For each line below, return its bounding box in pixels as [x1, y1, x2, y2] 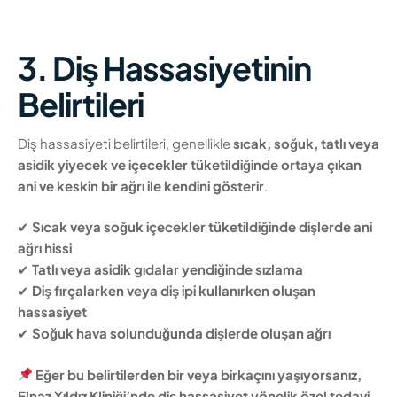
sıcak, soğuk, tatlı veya [233, 134, 379, 152]
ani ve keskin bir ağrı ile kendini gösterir [18, 176, 264, 194]
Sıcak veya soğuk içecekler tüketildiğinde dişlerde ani [32, 218, 372, 236]
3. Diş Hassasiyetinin [18, 48, 311, 89]
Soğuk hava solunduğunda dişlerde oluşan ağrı [32, 324, 331, 342]
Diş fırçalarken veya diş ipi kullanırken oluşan [32, 282, 315, 300]
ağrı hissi [18, 239, 72, 257]
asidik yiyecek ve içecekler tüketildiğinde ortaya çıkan [18, 155, 362, 173]
